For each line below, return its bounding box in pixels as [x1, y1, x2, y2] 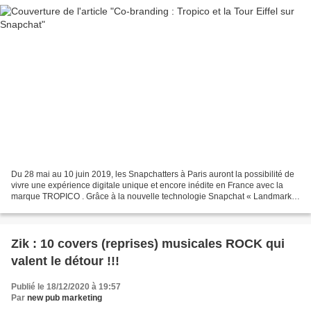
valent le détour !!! [11, 253, 119, 268]
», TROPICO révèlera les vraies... [11, 202, 135, 212]
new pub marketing [27, 292, 102, 303]
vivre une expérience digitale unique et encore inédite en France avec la [11, 180, 283, 190]
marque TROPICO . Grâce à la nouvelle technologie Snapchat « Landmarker [11, 191, 299, 201]
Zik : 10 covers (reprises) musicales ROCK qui [11, 236, 285, 251]
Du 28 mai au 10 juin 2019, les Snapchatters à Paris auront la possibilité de [11, 169, 294, 179]
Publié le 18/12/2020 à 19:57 [11, 281, 121, 292]
